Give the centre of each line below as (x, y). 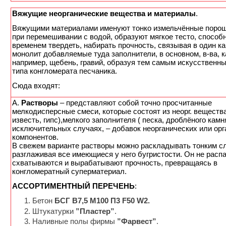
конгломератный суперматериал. (69, 172)
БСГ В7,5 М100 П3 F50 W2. (102, 201)
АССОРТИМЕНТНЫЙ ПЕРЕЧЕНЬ (73, 186)
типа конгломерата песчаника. (65, 71)
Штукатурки (54, 211)
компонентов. (35, 137)
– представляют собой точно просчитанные (135, 103)
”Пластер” (95, 211)
